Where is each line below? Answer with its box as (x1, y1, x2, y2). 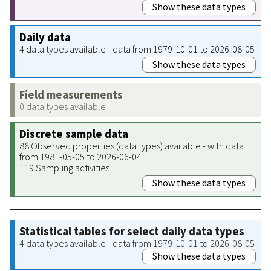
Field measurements (19, 87, 123, 102)
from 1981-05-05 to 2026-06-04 (19, 150, 142, 163)
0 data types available (19, 100, 106, 113)
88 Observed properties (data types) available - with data (19, 139, 244, 152)
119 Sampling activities (19, 161, 109, 174)
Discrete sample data (19, 126, 128, 141)
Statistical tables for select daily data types (19, 224, 244, 238)
